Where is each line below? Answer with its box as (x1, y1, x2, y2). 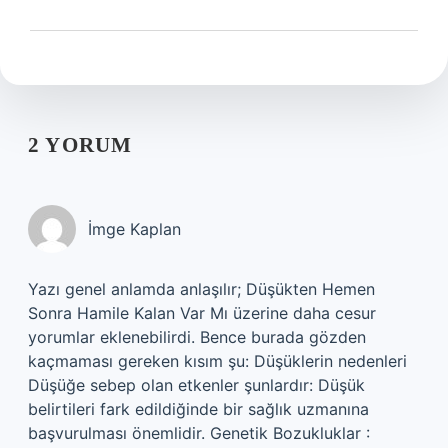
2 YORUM (28, 133, 133, 157)
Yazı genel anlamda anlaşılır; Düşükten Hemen (28, 279, 375, 299)
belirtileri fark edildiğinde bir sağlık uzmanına (28, 399, 369, 419)
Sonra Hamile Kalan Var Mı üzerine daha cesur (28, 303, 376, 323)
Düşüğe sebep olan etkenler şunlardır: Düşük (28, 375, 365, 395)
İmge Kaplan (88, 219, 181, 239)
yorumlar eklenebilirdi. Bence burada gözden (28, 327, 366, 347)
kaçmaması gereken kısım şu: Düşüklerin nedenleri (28, 351, 407, 371)
